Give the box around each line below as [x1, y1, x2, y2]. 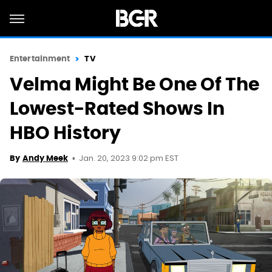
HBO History [10, 121, 121, 144]
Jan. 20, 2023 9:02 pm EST [79, 152, 178, 165]
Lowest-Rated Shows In [10, 97, 225, 120]
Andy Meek [22, 153, 68, 163]
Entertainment [10, 53, 70, 64]
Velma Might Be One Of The [10, 72, 259, 96]
